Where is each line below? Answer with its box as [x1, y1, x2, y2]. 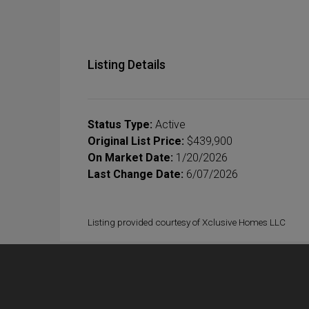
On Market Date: [88, 150, 173, 164]
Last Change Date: [88, 167, 183, 181]
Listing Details [88, 57, 166, 72]
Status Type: [88, 117, 152, 131]
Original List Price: [88, 134, 184, 148]
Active [152, 117, 186, 131]
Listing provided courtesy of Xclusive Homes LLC [88, 216, 286, 228]
